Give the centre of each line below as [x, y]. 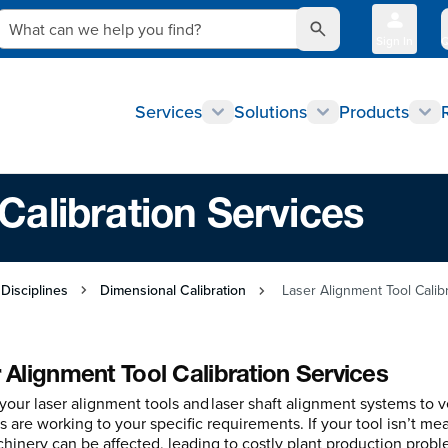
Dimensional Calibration [173, 290]
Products [374, 111]
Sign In [394, 40]
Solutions [270, 111]
